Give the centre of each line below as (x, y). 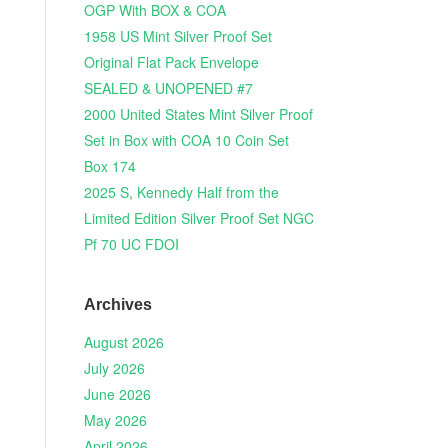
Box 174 (109, 166)
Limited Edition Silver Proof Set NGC (198, 218)
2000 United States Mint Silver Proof (198, 114)
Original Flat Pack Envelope (171, 62)
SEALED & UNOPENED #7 (168, 88)
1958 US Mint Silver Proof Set (177, 36)
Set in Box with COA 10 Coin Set (186, 140)
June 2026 (117, 394)
